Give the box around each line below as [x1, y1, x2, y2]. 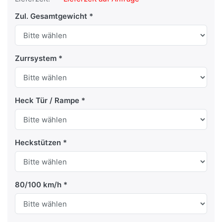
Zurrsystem [15, 54, 56, 63]
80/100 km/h [15, 180, 61, 190]
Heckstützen [15, 138, 61, 148]
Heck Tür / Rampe [15, 96, 79, 106]
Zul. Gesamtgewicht [15, 11, 87, 21]
